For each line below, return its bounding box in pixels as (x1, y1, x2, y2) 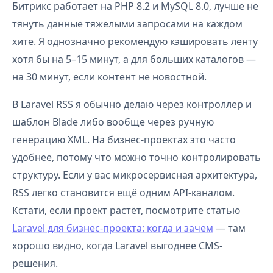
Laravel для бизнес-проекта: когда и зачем (12, 221, 213, 235)
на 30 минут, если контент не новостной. (12, 70, 207, 83)
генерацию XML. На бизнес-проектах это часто (12, 133, 236, 146)
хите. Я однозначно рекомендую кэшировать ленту (12, 35, 258, 48)
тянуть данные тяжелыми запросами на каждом (12, 17, 243, 30)
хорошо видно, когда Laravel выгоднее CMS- (12, 239, 222, 252)
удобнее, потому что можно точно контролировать (12, 151, 261, 164)
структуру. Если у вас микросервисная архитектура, (12, 168, 257, 182)
